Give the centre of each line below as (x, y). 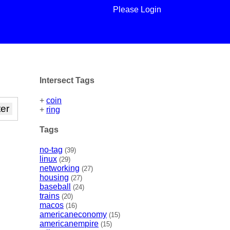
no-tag (51, 150)
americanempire (69, 224)
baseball (55, 187)
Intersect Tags (67, 80)
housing (54, 178)
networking (60, 168)
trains (50, 196)
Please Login (137, 9)
